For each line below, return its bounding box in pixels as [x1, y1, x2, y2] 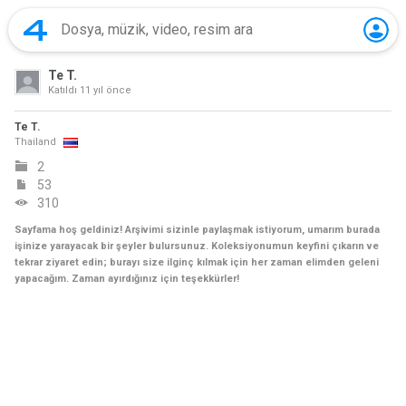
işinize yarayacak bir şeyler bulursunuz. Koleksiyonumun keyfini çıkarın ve [14, 240, 379, 252]
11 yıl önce [80, 84, 131, 96]
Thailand [14, 136, 56, 148]
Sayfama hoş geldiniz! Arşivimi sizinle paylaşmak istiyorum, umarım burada [14, 224, 380, 236]
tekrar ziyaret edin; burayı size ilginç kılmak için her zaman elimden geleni [14, 256, 379, 268]
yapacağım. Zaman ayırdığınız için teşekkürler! [14, 273, 239, 285]
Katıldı [48, 84, 80, 96]
